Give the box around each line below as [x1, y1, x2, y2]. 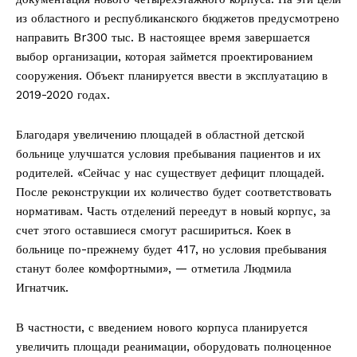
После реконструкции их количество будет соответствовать [16, 185, 331, 200]
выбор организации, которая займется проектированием [16, 49, 313, 65]
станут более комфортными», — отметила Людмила [16, 261, 292, 277]
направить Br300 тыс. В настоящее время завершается [16, 30, 310, 45]
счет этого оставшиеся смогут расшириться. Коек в [16, 223, 291, 238]
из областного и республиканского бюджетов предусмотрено [16, 11, 339, 26]
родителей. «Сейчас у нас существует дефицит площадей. [16, 166, 324, 181]
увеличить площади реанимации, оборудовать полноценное [16, 339, 331, 355]
